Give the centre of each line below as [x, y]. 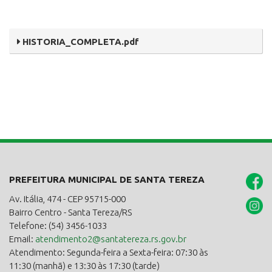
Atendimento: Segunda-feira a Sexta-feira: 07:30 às [109, 253]
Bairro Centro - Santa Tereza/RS [70, 212]
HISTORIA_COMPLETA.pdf [80, 42]
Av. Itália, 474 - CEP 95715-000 [67, 199]
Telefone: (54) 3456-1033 [58, 226]
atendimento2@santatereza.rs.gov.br [111, 239]
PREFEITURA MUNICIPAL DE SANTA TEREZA [107, 180]
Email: [22, 239]
